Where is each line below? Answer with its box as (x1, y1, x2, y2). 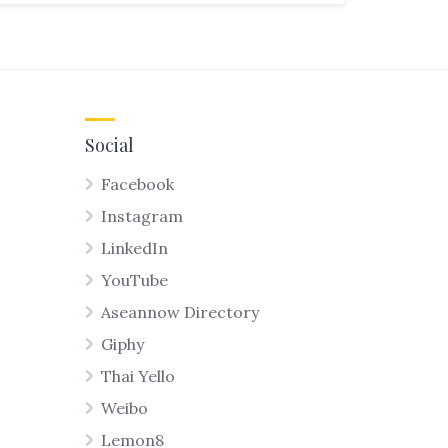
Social (85, 133, 134, 157)
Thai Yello (101, 366, 175, 386)
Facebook (101, 174, 174, 194)
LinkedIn (101, 238, 168, 258)
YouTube (101, 270, 168, 290)
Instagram (101, 206, 183, 226)
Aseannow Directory (101, 302, 259, 322)
